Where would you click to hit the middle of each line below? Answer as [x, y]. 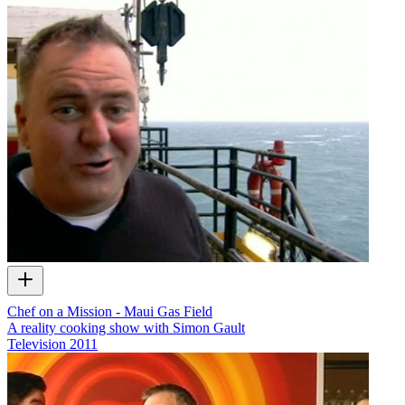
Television [37, 344]
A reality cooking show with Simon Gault [126, 327]
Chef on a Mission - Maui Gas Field [110, 311]
